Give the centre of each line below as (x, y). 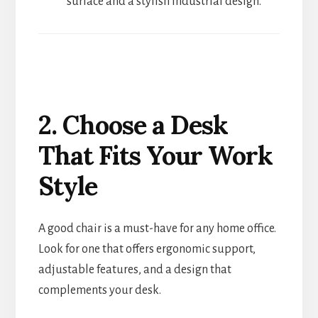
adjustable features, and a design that (135, 269)
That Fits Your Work (155, 155)
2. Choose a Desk (133, 125)
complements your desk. (99, 290)
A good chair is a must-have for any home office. (157, 228)
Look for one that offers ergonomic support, (147, 249)
